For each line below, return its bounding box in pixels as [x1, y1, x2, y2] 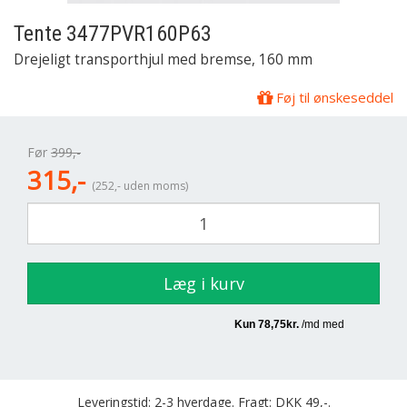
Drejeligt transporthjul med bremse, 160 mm [14, 50, 313, 69]
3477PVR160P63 [62, 21, 212, 46]
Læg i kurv [163, 273, 244, 294]
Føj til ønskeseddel [273, 88, 393, 106]
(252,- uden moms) [92, 178, 188, 194]
